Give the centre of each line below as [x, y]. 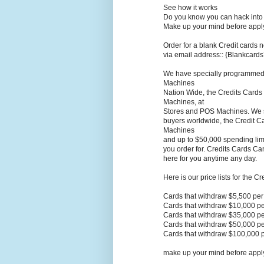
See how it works [190, 8]
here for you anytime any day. [210, 159]
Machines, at [184, 102]
